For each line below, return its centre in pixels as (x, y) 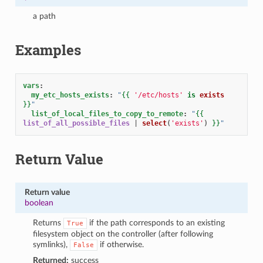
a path (45, 16)
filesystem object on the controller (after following (123, 234)
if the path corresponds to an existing (156, 222)
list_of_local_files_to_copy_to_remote (107, 114)
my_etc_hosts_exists (70, 95)
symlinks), (52, 244)
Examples (48, 50)
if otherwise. (121, 244)
